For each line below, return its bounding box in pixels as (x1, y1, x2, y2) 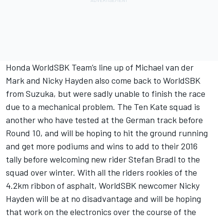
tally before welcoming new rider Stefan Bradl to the (6, 154, 200, 165)
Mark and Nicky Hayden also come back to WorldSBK (6, 75, 200, 86)
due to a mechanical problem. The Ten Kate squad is (6, 101, 200, 112)
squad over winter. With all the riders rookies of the (6, 167, 197, 178)
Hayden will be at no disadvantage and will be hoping (6, 193, 201, 204)
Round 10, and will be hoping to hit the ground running (6, 127, 208, 139)
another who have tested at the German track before (6, 114, 203, 126)
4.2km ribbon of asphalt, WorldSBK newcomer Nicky (6, 180, 200, 191)
